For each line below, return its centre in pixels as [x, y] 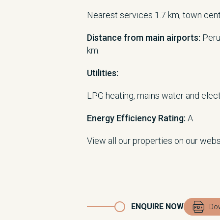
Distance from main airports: [145, 38]
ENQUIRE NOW [157, 206]
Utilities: [104, 73]
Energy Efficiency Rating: [136, 118]
